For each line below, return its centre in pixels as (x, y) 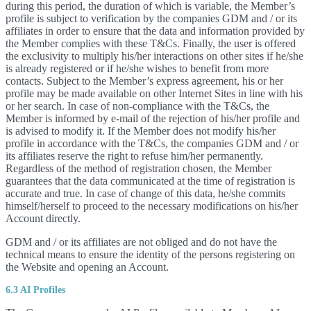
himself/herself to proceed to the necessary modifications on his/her (152, 206)
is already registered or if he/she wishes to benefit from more (137, 68)
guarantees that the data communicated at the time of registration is (150, 181)
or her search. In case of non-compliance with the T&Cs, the (137, 106)
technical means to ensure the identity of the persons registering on (150, 254)
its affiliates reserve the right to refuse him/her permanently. (134, 156)
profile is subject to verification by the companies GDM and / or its (151, 18)
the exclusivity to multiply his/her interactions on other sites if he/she (154, 56)
